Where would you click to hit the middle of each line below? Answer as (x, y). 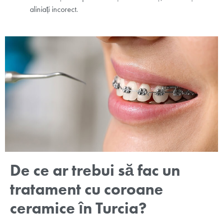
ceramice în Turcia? (78, 208)
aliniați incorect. (54, 9)
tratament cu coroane (87, 189)
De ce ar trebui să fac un (95, 170)
